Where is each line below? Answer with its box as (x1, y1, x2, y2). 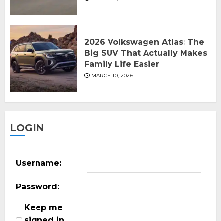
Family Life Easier (84, 59, 159, 69)
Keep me (24, 202, 63, 212)
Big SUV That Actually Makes (84, 48, 207, 58)
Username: (16, 158, 61, 168)
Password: (16, 182, 59, 192)
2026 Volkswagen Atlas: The (84, 37, 204, 47)
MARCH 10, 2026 (91, 72, 133, 79)
